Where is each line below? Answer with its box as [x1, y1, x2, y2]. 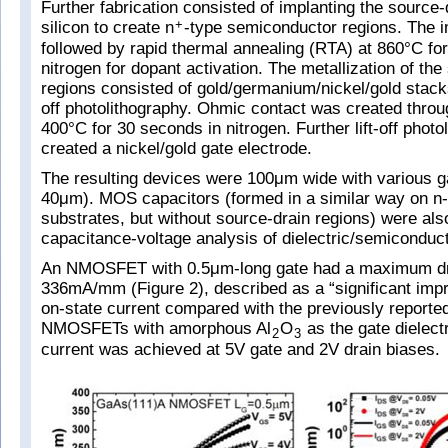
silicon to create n [41, 18, 174, 37]
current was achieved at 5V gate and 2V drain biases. [41, 340, 440, 359]
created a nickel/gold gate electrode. [41, 139, 312, 158]
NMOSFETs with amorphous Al [41, 319, 271, 338]
